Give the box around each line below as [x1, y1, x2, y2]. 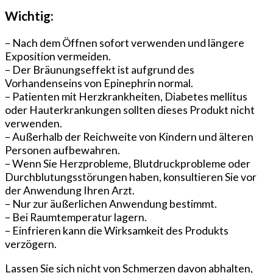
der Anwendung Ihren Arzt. [5, 183, 135, 197]
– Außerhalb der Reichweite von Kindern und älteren [5, 129, 253, 143]
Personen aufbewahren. [5, 143, 120, 157]
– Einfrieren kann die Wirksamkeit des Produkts [5, 223, 229, 237]
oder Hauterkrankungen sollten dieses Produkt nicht [5, 102, 255, 116]
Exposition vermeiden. [5, 49, 111, 63]
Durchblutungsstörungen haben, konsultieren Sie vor [5, 169, 257, 183]
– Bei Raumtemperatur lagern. [5, 210, 147, 224]
